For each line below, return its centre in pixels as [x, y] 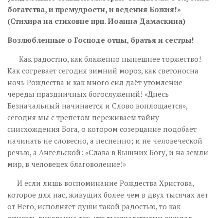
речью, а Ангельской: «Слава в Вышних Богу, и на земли [108, 152]
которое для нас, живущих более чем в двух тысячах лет [108, 195]
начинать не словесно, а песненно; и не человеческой [105, 141]
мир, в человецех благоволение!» [67, 164]
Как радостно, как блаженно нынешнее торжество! [104, 59]
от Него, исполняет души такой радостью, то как [94, 206]
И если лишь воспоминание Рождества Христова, [100, 183]
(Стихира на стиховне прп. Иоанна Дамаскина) [96, 21]
